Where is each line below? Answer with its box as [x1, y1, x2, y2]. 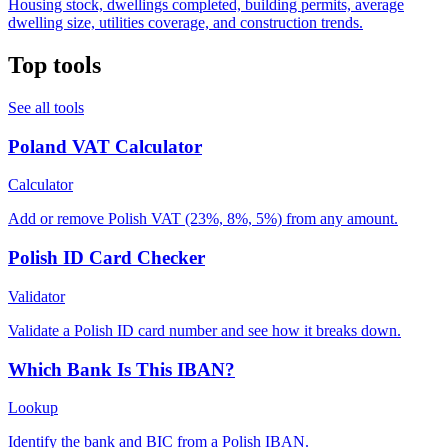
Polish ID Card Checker [8, 247, 205, 269]
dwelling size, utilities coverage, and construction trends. [8, 14, 363, 32]
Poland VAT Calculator [8, 135, 202, 157]
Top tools [8, 52, 101, 79]
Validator [8, 287, 65, 305]
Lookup [8, 399, 58, 417]
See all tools [8, 99, 84, 117]
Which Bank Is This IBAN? [8, 358, 235, 380]
